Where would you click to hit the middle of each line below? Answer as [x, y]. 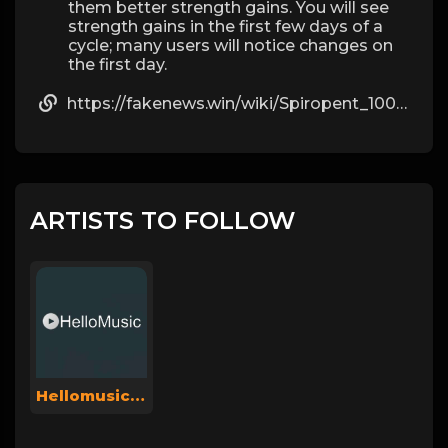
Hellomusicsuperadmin [137, 395]
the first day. [117, 64]
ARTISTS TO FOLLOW [162, 220]
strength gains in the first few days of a [225, 26]
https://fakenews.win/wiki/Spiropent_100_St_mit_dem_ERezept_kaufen [231, 103]
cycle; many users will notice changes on [230, 45]
